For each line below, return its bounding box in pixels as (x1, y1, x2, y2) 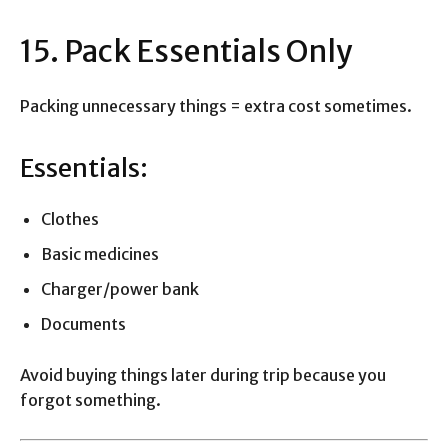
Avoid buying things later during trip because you (20, 365, 386, 386)
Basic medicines (41, 244, 159, 265)
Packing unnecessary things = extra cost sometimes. (20, 96, 412, 117)
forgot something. (20, 390, 161, 411)
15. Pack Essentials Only (20, 32, 353, 71)
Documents (41, 314, 126, 335)
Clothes (41, 209, 99, 230)
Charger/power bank (41, 279, 199, 300)
